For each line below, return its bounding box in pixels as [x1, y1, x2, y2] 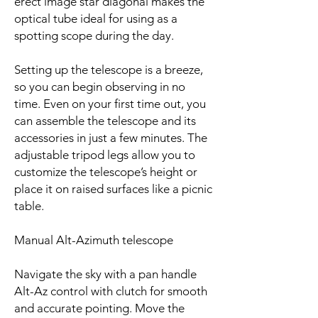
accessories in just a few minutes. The [14, 130, 207, 145]
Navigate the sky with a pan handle [14, 266, 197, 281]
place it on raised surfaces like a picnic [14, 181, 212, 196]
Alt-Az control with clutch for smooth [14, 283, 207, 298]
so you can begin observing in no [14, 79, 185, 94]
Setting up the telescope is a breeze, [14, 62, 203, 77]
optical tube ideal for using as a [14, 11, 177, 26]
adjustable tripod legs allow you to [14, 147, 195, 162]
